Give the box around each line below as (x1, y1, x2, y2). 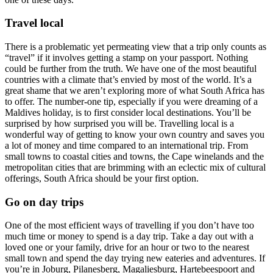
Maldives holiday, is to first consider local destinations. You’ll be (5, 107, 251, 118)
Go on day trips (5, 195, 83, 208)
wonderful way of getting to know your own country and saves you (5, 129, 264, 140)
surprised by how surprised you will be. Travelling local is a (5, 118, 234, 129)
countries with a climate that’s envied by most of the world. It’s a (5, 74, 252, 85)
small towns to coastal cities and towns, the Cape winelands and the (5, 151, 264, 162)
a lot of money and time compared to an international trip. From (5, 140, 248, 151)
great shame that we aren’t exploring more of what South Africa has (5, 85, 264, 96)
